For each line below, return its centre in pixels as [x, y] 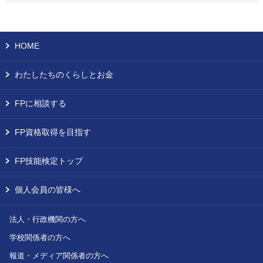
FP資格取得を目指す [53, 132]
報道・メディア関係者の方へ [59, 256]
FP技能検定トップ [49, 161]
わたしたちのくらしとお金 [64, 75]
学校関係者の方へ [40, 237]
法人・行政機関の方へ [48, 219]
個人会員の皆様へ [48, 190]
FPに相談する [41, 103]
